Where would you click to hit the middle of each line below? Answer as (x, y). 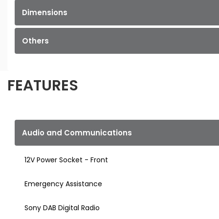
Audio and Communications (77, 133)
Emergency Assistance (63, 184)
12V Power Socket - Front (66, 160)
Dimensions (45, 13)
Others (35, 41)
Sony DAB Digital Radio (62, 208)
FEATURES (43, 86)
